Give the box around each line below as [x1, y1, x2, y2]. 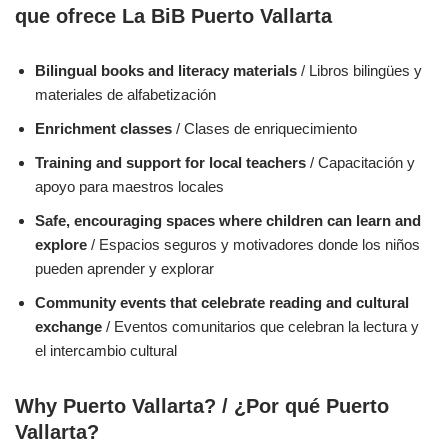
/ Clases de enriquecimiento [172, 119, 357, 137]
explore [35, 235, 87, 253]
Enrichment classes [35, 119, 172, 137]
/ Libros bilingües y [297, 61, 422, 79]
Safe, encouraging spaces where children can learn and [35, 211, 421, 229]
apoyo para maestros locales [35, 177, 224, 195]
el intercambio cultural [35, 341, 177, 359]
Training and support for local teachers [35, 153, 310, 171]
